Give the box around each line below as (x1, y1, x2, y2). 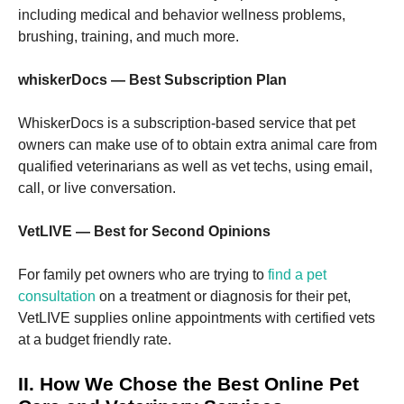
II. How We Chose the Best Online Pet (18, 372, 359, 394)
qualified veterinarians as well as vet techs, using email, (18, 158, 372, 174)
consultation (18, 288, 96, 304)
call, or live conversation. (18, 179, 176, 196)
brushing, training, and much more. (18, 28, 239, 44)
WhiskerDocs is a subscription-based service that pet (18, 115, 355, 131)
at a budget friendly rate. (18, 331, 171, 347)
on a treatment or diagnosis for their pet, (96, 288, 351, 304)
